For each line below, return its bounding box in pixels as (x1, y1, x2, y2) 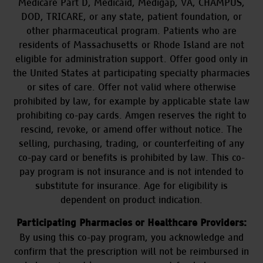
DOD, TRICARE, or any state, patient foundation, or (21, 10, 242, 23)
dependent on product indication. (60, 193, 203, 206)
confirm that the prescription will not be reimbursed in (14, 245, 249, 258)
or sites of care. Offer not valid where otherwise (27, 80, 236, 93)
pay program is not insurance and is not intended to (19, 165, 244, 178)
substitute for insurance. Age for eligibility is (35, 179, 228, 192)
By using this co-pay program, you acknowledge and (19, 231, 244, 244)
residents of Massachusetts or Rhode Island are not (19, 38, 244, 51)
